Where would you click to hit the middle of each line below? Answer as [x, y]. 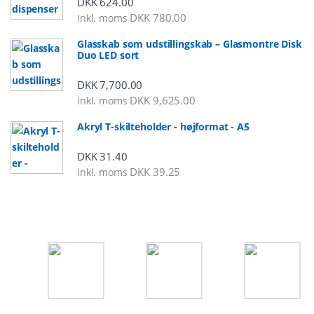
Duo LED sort [108, 55]
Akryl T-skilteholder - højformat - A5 [163, 126]
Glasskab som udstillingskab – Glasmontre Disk [190, 43]
